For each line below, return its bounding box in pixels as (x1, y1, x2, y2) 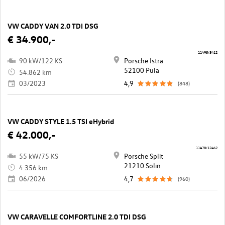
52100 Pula (124, 65, 159, 75)
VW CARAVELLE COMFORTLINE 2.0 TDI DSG (8, 212, 146, 222)
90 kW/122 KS (19, 56, 62, 66)
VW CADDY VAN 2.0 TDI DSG (8, 21, 98, 31)
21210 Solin (124, 161, 161, 171)
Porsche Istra (124, 56, 163, 66)
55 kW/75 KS (19, 151, 58, 161)
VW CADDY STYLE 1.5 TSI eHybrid (8, 117, 114, 127)
